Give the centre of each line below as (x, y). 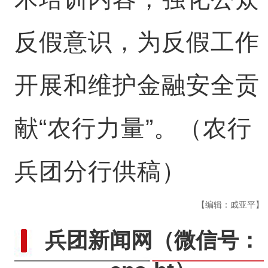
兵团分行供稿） (100, 171)
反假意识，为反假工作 (137, 42)
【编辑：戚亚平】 (231, 205)
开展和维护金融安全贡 (137, 85)
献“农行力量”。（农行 (133, 128)
